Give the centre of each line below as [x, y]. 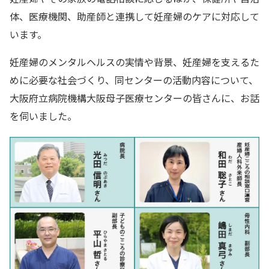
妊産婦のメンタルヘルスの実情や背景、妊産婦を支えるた [134, 62]
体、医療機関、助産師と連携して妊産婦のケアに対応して [134, 17]
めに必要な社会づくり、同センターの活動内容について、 [134, 80]
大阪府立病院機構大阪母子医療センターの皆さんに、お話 [134, 98]
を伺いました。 [43, 116]
